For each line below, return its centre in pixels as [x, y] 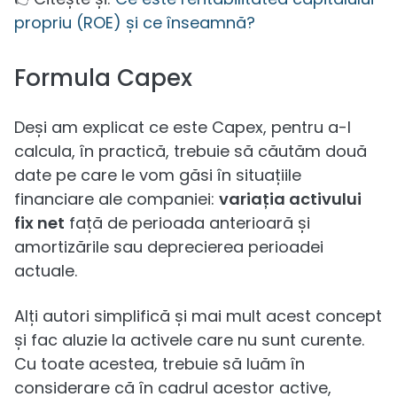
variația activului [290, 198]
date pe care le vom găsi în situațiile [158, 175]
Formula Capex [103, 78]
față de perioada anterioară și [187, 222]
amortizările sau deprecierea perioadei [169, 246]
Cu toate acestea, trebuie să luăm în [160, 363]
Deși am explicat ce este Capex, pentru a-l [183, 127]
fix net [39, 222]
